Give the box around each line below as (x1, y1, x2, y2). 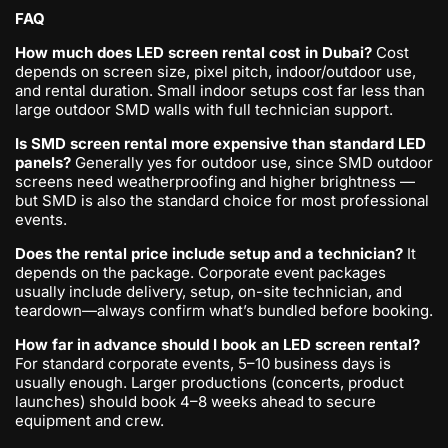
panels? (15, 153, 71, 172)
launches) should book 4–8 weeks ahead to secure (15, 392, 376, 411)
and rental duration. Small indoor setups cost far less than (15, 81, 425, 100)
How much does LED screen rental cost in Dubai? (15, 43, 372, 62)
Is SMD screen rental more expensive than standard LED (15, 134, 426, 153)
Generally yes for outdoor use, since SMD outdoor (71, 153, 433, 172)
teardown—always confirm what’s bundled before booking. (15, 301, 433, 320)
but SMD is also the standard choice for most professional (15, 191, 429, 210)
